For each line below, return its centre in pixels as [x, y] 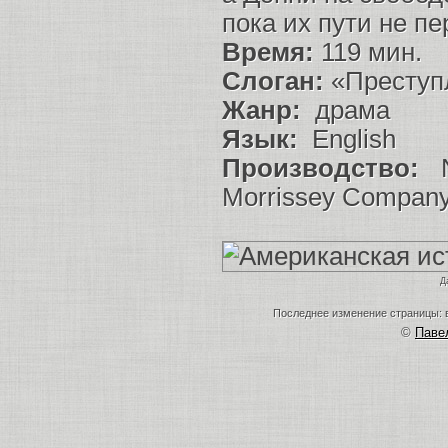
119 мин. [368, 52]
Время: [268, 52]
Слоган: [273, 81]
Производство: [320, 168]
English [350, 139]
